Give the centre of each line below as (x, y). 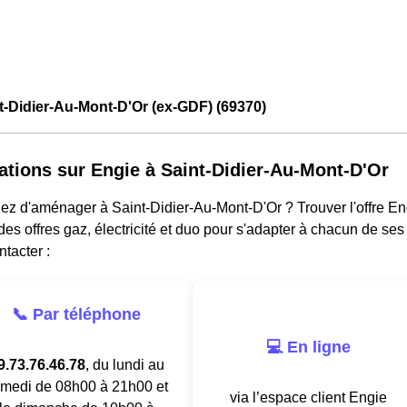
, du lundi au (124, 364)
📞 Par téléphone (76, 314)
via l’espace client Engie (308, 397)
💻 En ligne (308, 347)
